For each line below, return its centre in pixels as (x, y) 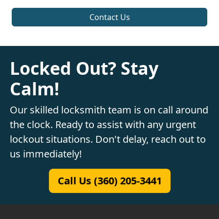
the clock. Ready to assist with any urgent (103, 125)
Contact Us (109, 17)
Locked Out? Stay (84, 68)
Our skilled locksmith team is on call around (109, 110)
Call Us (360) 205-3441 (109, 181)
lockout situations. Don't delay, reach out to (108, 139)
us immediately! (46, 154)
